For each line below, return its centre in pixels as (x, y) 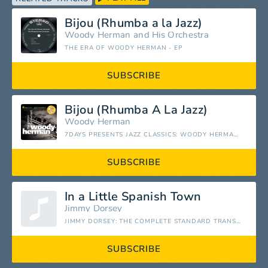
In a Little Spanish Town (133, 197)
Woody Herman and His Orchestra (137, 35)
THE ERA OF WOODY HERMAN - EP (124, 48)
